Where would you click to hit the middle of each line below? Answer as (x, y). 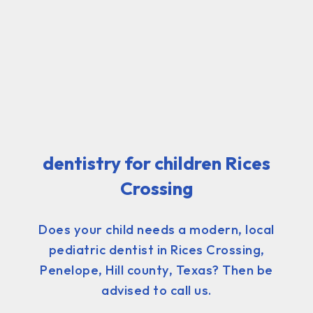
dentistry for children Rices (156, 163)
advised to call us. (156, 290)
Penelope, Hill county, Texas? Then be (156, 270)
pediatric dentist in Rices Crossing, (156, 249)
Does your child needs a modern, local (156, 229)
